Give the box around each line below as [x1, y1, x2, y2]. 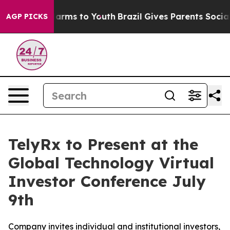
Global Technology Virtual [8, 153, 214, 172]
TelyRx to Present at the [8, 135, 198, 154]
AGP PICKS [6, 12, 48, 21]
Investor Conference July [8, 171, 206, 191]
